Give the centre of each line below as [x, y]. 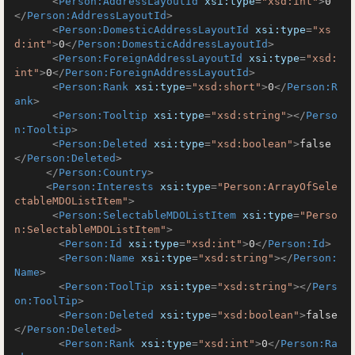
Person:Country [103, 172]
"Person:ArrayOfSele [277, 187]
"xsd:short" [227, 87]
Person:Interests [103, 187]
